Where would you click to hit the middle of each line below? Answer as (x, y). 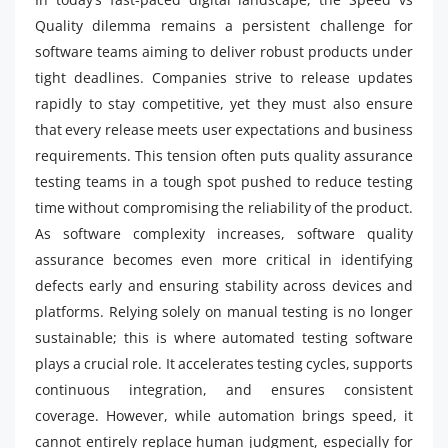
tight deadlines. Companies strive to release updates (224, 77)
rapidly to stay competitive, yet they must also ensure (224, 103)
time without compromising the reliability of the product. (224, 207)
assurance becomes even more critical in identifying (224, 259)
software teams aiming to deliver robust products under (224, 51)
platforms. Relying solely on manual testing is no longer (224, 311)
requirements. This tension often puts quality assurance (224, 155)
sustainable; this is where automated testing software (224, 337)
